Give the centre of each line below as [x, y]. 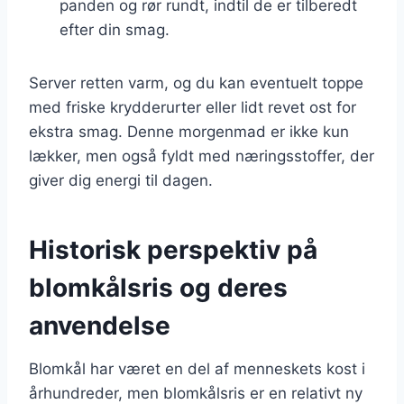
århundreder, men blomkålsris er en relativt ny [196, 393]
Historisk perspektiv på [173, 249]
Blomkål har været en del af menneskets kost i [197, 368]
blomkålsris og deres [158, 287]
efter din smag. [115, 29]
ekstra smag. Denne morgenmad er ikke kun [189, 131]
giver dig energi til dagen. [121, 180]
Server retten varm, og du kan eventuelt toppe [196, 83]
